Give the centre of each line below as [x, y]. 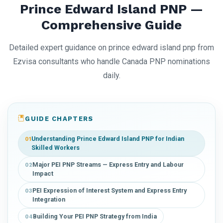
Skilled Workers [56, 147]
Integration [49, 199]
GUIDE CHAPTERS [59, 118]
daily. [111, 75]
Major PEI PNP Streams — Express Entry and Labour [108, 164]
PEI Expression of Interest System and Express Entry [110, 190]
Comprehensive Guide [111, 25]
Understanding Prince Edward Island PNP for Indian [108, 138]
